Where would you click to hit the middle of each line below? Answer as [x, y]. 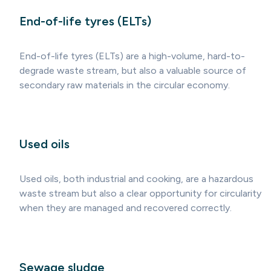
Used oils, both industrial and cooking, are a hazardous [136, 178]
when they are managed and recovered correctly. [126, 207]
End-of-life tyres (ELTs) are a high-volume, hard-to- [132, 56]
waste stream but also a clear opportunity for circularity [140, 193]
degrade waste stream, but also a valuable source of [133, 70]
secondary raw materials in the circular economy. [125, 85]
